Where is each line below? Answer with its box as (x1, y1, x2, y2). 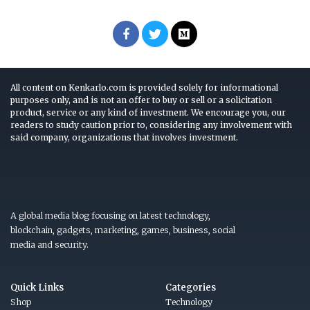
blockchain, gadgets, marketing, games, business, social (10, 224, 235, 235)
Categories (165, 281, 216, 293)
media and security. (10, 239, 89, 250)
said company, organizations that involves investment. (10, 131, 238, 143)
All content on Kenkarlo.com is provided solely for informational (10, 82, 278, 93)
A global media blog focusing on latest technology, (10, 210, 210, 221)
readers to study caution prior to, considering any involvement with (10, 119, 292, 130)
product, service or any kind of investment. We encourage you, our (10, 107, 286, 118)
